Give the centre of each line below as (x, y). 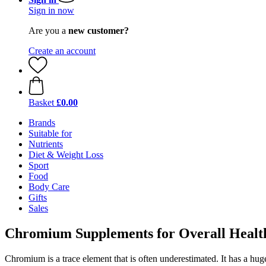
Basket (41, 102)
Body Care (49, 187)
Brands (42, 123)
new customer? (99, 31)
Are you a (48, 31)
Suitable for (50, 133)
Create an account (62, 51)
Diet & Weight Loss (66, 155)
